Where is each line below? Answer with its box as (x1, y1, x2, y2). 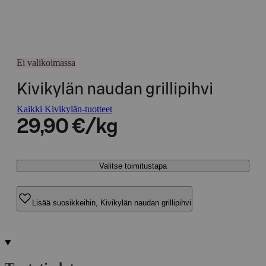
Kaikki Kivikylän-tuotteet (17, 104, 112, 114)
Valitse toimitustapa (99, 161, 167, 170)
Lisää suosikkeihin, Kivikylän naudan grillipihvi (32, 198, 191, 207)
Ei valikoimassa (17, 58, 75, 68)
